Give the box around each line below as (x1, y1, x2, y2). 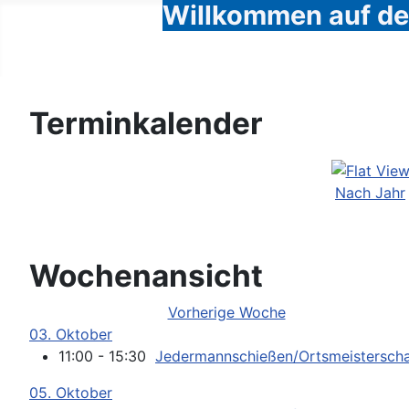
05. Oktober (29, 383, 112, 402)
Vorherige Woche (167, 303, 286, 321)
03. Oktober (29, 325, 112, 343)
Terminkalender (29, 105, 263, 142)
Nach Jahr (335, 183, 405, 202)
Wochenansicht (29, 257, 263, 294)
